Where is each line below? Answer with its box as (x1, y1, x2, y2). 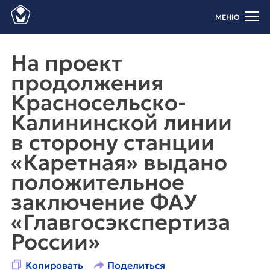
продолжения (11, 69, 163, 96)
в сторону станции (11, 129, 215, 156)
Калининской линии (11, 109, 232, 136)
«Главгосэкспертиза (11, 209, 230, 236)
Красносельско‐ (11, 89, 186, 116)
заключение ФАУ (11, 189, 197, 216)
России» (11, 228, 100, 256)
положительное (11, 169, 184, 196)
